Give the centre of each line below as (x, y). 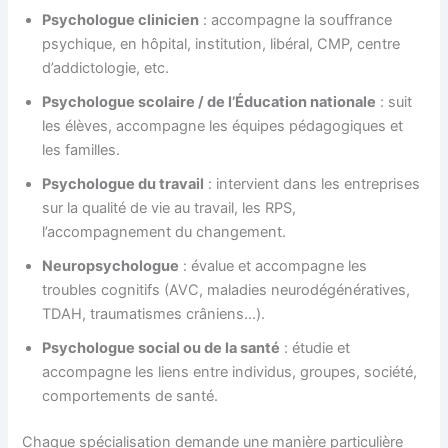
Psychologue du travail (123, 183)
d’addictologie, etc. (106, 67)
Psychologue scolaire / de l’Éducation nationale (209, 101)
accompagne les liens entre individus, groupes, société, (230, 371)
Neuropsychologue (111, 265)
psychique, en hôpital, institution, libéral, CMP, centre (221, 43)
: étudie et (315, 347)
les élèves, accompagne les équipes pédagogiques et (223, 125)
